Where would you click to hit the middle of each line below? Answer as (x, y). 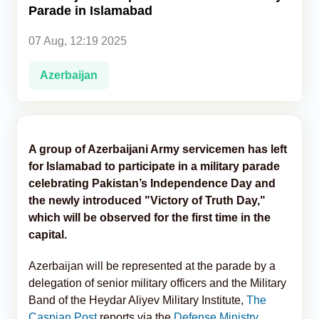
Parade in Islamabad (90, 10)
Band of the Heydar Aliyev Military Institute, (137, 300)
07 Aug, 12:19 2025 (78, 41)
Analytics (40, 29)
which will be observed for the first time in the (150, 217)
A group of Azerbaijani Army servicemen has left (158, 149)
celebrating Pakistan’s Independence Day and (152, 183)
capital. (48, 234)
